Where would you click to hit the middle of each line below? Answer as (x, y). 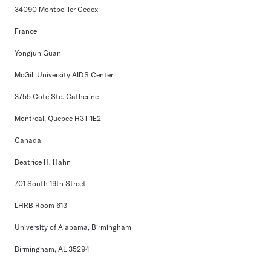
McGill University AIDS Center (64, 75)
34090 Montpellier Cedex (56, 9)
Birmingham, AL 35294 (52, 249)
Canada (28, 140)
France (26, 31)
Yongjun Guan (38, 53)
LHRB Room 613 (41, 205)
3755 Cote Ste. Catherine (57, 96)
